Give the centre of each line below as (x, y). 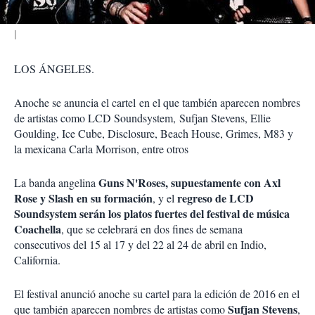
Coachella (38, 229)
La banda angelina (56, 182)
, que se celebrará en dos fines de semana (152, 229)
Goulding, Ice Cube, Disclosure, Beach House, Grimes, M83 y (154, 133)
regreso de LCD (216, 198)
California (36, 260)
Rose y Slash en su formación (83, 198)
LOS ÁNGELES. (54, 69)
